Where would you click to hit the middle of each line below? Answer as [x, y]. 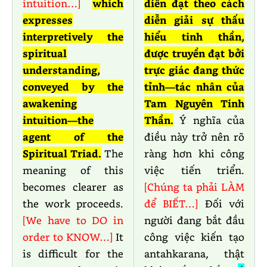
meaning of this [73, 170]
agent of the [73, 137]
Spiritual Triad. [62, 153]
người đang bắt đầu [194, 220]
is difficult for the [73, 254]
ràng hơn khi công [194, 153]
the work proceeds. [73, 204]
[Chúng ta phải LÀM [194, 187]
